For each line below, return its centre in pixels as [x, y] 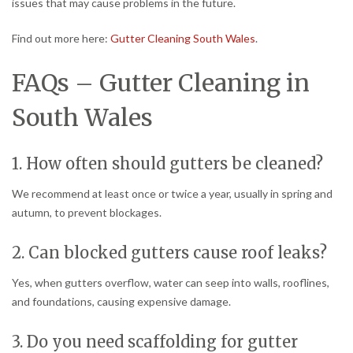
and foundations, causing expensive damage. [121, 302]
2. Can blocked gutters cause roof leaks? [169, 253]
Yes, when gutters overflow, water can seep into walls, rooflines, [171, 283]
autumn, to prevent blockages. [87, 213]
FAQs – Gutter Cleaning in [161, 83]
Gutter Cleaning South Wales [183, 39]
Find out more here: [61, 39]
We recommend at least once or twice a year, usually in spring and [172, 194]
